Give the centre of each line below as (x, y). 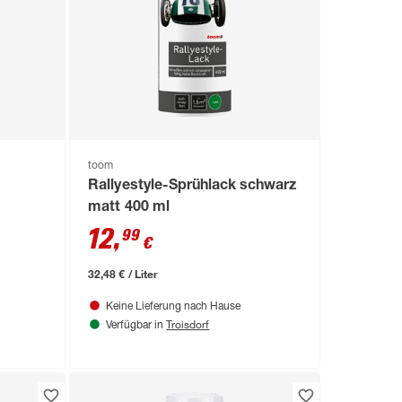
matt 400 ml (129, 209)
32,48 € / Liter (123, 274)
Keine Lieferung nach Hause (174, 307)
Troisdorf (188, 324)
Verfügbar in (136, 326)
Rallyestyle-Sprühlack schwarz (192, 187)
